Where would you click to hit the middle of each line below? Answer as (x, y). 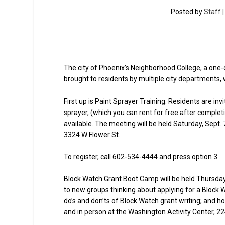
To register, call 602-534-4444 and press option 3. (142, 156)
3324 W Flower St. (92, 134)
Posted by (188, 12)
